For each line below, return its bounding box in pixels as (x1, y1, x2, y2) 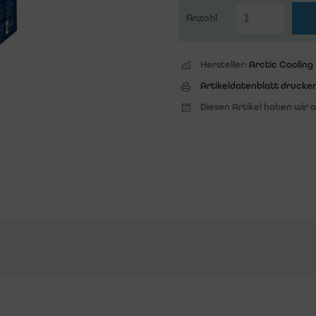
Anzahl (186, 12, 218, 24)
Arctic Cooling (249, 59, 313, 71)
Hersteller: (200, 59, 247, 71)
